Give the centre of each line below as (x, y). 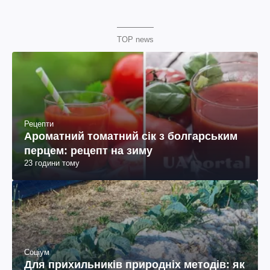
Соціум (37, 253)
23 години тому (52, 163)
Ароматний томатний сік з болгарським (131, 137)
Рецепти (39, 124)
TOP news (135, 39)
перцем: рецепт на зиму (88, 151)
